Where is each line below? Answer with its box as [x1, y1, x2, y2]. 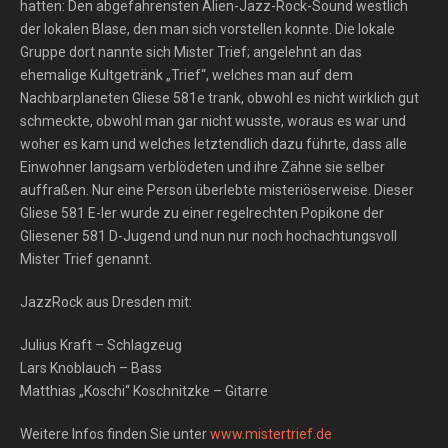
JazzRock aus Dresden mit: [20, 294, 192, 310]
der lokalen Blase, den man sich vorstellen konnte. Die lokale [20, 21, 395, 37]
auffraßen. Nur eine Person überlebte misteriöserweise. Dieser [20, 182, 414, 198]
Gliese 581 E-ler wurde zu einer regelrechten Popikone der [20, 205, 384, 221]
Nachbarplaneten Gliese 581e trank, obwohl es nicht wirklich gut [20, 90, 419, 106]
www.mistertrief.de [210, 426, 332, 442]
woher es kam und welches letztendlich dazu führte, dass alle [20, 136, 407, 152]
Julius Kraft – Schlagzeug [20, 337, 182, 353]
